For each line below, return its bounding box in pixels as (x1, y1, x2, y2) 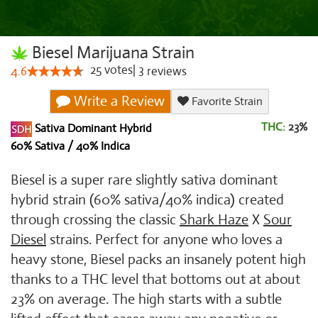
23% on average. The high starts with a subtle (11, 290, 282, 308)
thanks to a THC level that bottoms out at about (11, 270, 300, 288)
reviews (144, 64, 187, 79)
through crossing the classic (11, 211, 180, 229)
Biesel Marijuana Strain (28, 42, 194, 63)
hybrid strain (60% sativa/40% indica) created (11, 191, 284, 209)
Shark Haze (180, 211, 248, 229)
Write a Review (70, 92, 165, 110)
